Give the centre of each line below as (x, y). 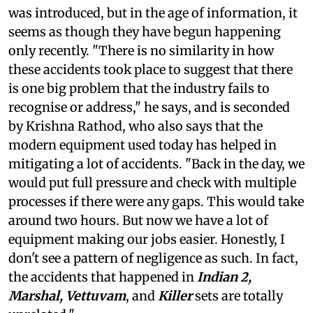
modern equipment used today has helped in (143, 145)
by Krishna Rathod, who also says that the (136, 126)
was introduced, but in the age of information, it (153, 13)
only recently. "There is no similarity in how (141, 50)
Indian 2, (224, 277)
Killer (175, 296)
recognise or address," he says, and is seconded (149, 107)
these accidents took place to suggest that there (151, 69)
